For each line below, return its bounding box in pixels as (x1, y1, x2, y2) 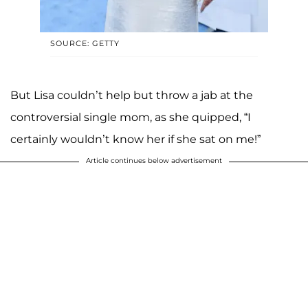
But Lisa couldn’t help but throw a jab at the (10, 88, 253, 102)
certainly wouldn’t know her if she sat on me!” (10, 132, 261, 146)
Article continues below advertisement (86, 155, 222, 165)
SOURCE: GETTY (50, 38, 120, 48)
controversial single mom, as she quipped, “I (10, 110, 251, 124)
